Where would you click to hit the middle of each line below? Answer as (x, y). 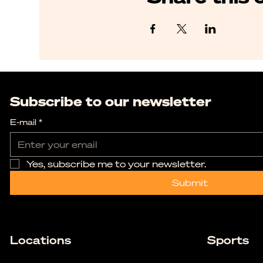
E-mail (23, 122)
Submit (190, 182)
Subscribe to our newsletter (110, 101)
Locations (40, 240)
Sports (228, 240)
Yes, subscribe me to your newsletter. (116, 163)
